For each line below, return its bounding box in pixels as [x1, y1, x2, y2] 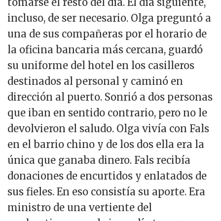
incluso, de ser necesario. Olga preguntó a [7, 11, 211, 24]
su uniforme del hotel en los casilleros [7, 59, 194, 72]
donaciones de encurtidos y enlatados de [7, 169, 207, 182]
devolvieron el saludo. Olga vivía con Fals [7, 122, 209, 135]
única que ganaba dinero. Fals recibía [7, 153, 190, 166]
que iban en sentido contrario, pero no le [7, 106, 207, 119]
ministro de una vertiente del [7, 201, 152, 214]
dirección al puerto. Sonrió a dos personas [7, 90, 213, 103]
